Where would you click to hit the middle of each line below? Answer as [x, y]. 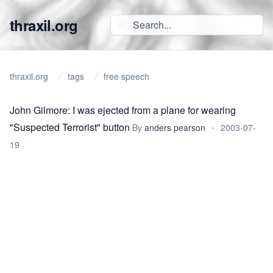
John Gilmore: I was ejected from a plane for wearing [123, 110]
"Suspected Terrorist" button [70, 127]
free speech [126, 76]
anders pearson [175, 127]
